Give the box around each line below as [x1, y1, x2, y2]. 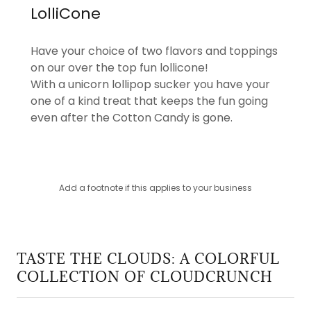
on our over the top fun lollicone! [31, 60, 208, 76]
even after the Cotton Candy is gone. [31, 110, 233, 126]
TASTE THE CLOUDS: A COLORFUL [17, 250, 280, 269]
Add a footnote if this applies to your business [58, 182, 252, 194]
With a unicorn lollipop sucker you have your [31, 76, 270, 93]
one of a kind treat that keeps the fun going [31, 93, 268, 110]
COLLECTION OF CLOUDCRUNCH [17, 268, 273, 287]
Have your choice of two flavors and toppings [31, 43, 278, 60]
